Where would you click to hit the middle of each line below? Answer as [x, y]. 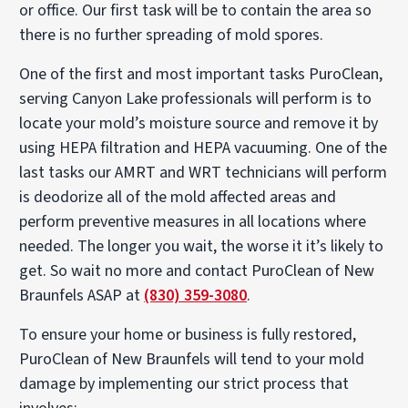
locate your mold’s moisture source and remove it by [199, 123]
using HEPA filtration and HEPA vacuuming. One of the [204, 148]
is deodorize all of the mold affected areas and [178, 197]
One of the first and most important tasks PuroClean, [201, 74]
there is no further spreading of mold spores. [172, 35]
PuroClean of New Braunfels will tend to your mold [192, 359]
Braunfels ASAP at [82, 295]
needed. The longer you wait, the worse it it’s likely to [202, 246]
